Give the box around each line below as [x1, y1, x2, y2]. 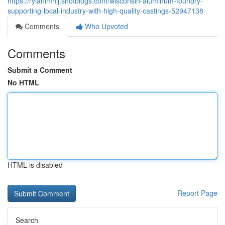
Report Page [177, 188, 217, 198]
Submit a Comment [8, 65, 72, 75]
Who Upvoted [83, 21, 128, 31]
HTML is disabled [8, 160, 63, 170]
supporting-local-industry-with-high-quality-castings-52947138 [8, 6, 203, 16]
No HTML [8, 77, 39, 87]
